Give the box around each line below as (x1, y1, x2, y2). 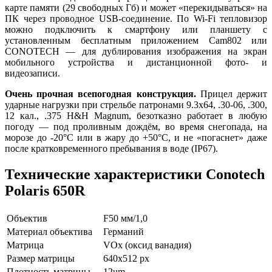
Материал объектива (7, 226, 92, 237)
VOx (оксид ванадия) (103, 239, 194, 250)
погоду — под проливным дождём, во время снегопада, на (5, 121, 267, 132)
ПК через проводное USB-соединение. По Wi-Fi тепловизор (5, 13, 267, 24)
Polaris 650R (5, 182, 85, 199)
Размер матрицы (7, 253, 75, 263)
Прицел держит (195, 88, 268, 99)
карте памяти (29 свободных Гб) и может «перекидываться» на (5, 2, 267, 13)
